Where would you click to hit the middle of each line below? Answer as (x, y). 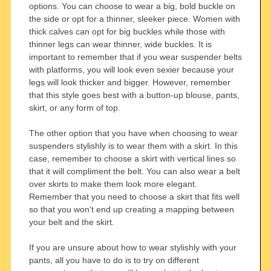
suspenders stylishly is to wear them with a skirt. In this (133, 145)
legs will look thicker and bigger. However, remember (129, 82)
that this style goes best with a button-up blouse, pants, (134, 95)
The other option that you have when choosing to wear (133, 133)
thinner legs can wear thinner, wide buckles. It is (120, 44)
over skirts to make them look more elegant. (113, 184)
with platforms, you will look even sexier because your (131, 69)
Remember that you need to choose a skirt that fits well (134, 196)
